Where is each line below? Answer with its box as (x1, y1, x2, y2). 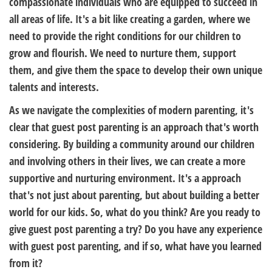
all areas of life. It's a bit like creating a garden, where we (9, 12, 250, 26)
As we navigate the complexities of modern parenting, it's (9, 103, 254, 117)
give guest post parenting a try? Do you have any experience (9, 222, 262, 236)
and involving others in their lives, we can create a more (9, 154, 245, 168)
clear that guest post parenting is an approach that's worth (9, 120, 259, 134)
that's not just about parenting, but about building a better (9, 188, 259, 202)
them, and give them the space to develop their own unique (9, 63, 262, 77)
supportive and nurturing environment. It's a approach (9, 171, 241, 185)
